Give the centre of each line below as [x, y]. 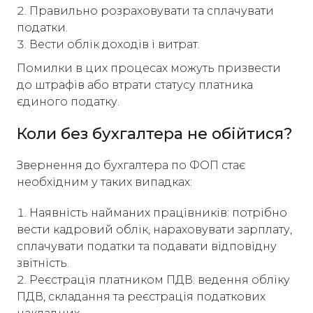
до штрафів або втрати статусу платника [135, 85]
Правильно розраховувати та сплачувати [152, 11]
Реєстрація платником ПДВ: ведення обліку [160, 280]
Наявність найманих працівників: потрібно [158, 213]
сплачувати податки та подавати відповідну [147, 246]
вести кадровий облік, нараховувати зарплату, [154, 230]
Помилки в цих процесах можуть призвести [149, 68]
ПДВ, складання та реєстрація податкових [141, 297]
